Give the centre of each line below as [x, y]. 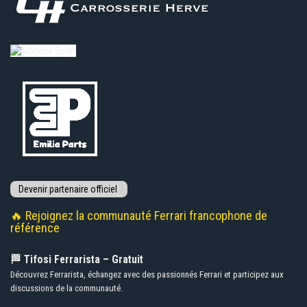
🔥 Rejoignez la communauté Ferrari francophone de [139, 216]
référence [35, 228]
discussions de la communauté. [66, 288]
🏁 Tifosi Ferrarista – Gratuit [77, 260]
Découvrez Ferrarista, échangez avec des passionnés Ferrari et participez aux [147, 275]
